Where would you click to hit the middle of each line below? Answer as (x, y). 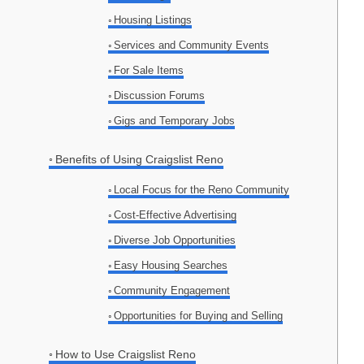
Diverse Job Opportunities (175, 240)
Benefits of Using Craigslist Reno (139, 160)
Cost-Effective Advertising (175, 215)
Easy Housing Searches (171, 266)
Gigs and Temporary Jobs (175, 121)
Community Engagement (172, 291)
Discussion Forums (160, 96)
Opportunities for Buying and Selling (199, 316)
